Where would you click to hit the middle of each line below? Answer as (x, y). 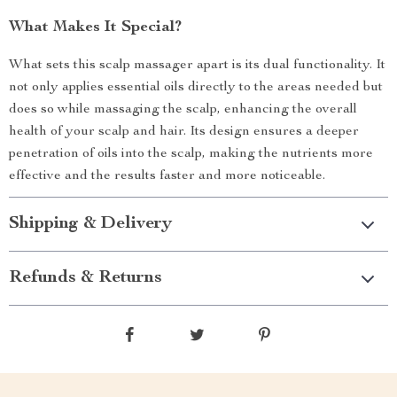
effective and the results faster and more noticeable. (167, 176)
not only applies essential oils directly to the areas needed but (196, 88)
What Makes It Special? (95, 27)
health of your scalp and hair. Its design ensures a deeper (184, 132)
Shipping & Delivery (90, 224)
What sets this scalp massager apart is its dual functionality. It (197, 66)
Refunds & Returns (86, 278)
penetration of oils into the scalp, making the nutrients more (191, 154)
